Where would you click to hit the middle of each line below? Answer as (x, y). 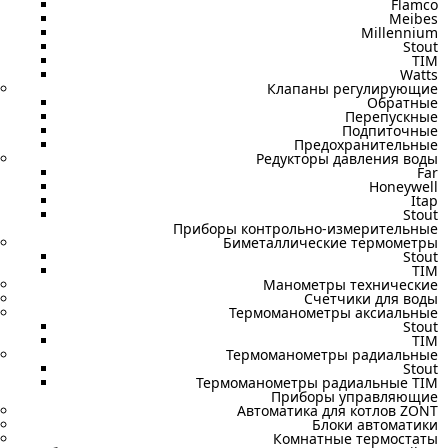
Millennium (399, 32)
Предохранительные (366, 144)
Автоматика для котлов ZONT (337, 410)
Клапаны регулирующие (352, 88)
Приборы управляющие (354, 396)
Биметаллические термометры (330, 242)
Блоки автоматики (375, 424)
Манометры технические (350, 284)
